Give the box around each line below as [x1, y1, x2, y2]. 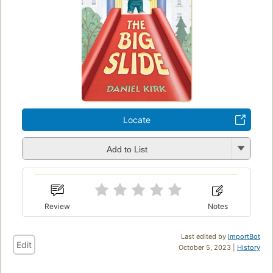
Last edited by [181, 232, 228, 241]
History [237, 243, 260, 252]
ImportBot [228, 232, 260, 241]
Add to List [106, 144, 147, 154]
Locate [122, 115, 151, 126]
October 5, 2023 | [179, 243, 237, 252]
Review [44, 202, 71, 211]
